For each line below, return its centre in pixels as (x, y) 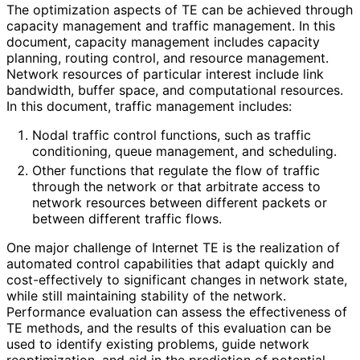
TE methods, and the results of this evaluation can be (169, 327)
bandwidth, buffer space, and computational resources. (175, 90)
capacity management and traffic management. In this (171, 25)
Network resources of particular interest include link (165, 74)
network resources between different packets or (180, 202)
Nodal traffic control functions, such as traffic (172, 135)
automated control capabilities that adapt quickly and (170, 263)
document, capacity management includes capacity (163, 41)
